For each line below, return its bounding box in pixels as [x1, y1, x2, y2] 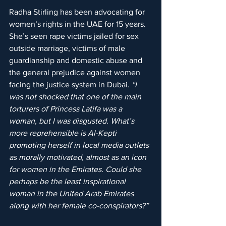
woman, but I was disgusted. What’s [9, 117, 136, 126]
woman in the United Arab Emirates [9, 189, 136, 198]
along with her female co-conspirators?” [9, 201, 148, 210]
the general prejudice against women [9, 68, 142, 77]
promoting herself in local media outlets [9, 141, 151, 150]
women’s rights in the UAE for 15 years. [9, 20, 148, 29]
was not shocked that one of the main [9, 92, 143, 101]
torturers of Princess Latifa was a [9, 104, 124, 114]
